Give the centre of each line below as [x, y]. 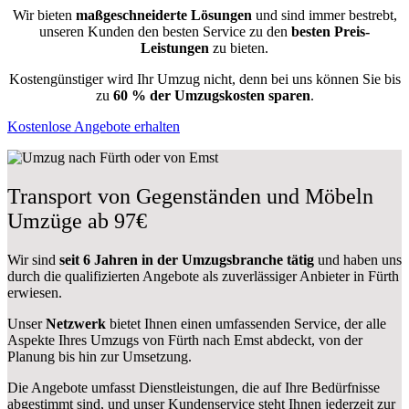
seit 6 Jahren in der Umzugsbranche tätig [187, 259]
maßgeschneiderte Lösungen [163, 15]
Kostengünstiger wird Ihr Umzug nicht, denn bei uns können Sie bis [204, 79]
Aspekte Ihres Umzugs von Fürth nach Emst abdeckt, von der [185, 340]
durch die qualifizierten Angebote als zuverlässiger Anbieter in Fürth [203, 276]
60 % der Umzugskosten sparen [211, 95]
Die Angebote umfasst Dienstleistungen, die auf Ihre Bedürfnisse [194, 387]
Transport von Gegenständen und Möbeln [190, 196]
